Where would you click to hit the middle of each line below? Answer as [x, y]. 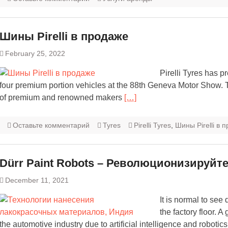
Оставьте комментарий [51, 125]
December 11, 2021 [37, 180]
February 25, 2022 [35, 54]
